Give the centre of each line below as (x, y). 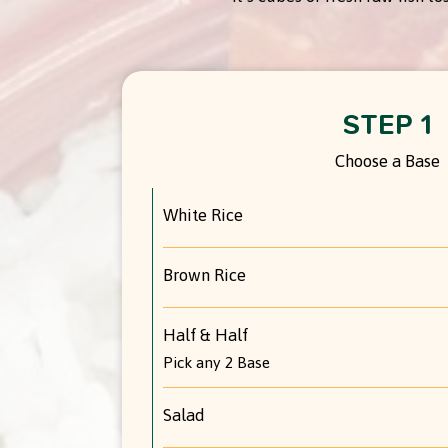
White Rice (203, 214)
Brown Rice (204, 274)
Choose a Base (387, 160)
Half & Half (205, 334)
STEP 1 (387, 124)
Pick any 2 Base (216, 361)
